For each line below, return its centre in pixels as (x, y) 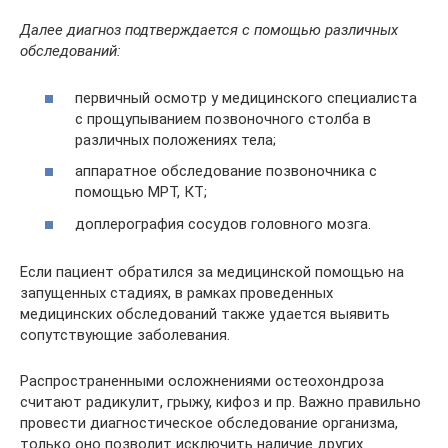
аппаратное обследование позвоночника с (226, 171)
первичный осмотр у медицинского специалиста (246, 97)
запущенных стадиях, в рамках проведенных (176, 292)
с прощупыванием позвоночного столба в (223, 118)
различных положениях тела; (175, 139)
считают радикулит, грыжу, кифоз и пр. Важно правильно (220, 401)
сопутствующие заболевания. (125, 334)
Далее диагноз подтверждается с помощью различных (209, 30)
